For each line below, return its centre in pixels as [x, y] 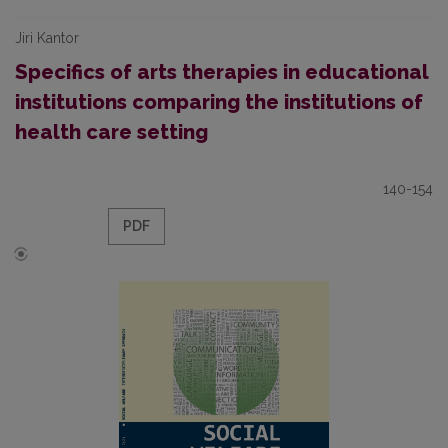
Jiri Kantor [47, 38]
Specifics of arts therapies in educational [221, 72]
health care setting [111, 132]
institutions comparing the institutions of [219, 102]
